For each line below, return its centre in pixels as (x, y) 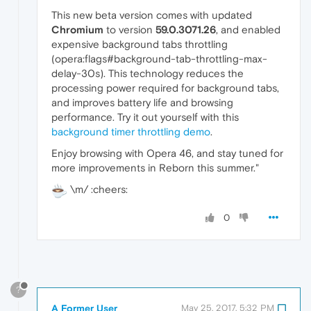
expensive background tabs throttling (140, 44)
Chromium (77, 29)
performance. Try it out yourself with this (145, 117)
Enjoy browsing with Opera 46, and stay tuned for (167, 153)
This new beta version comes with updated (152, 15)
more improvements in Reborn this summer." (155, 167)
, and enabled (248, 29)
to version (129, 29)
